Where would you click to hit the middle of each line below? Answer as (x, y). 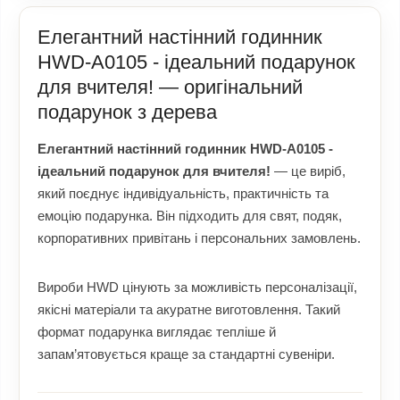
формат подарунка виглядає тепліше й (157, 332)
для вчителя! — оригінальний (170, 87)
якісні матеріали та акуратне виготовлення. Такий (189, 309)
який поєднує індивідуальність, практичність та (183, 193)
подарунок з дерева (127, 112)
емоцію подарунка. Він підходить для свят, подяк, (190, 216)
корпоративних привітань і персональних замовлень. (199, 238)
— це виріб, (308, 171)
